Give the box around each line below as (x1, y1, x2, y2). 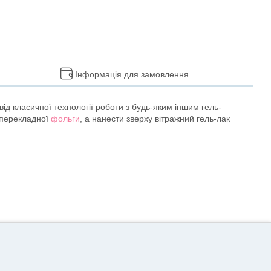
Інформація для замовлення (75, 70, 189, 79)
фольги (51, 114, 80, 123)
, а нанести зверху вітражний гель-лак (80, 114, 230, 123)
